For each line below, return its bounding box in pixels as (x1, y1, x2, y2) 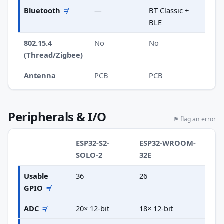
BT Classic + (149, 5, 189, 16)
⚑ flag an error (173, 115, 216, 124)
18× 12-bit (139, 203, 173, 213)
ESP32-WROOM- (139, 137, 196, 148)
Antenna (24, 70, 56, 81)
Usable (24, 170, 49, 181)
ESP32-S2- (76, 137, 110, 148)
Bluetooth (24, 5, 61, 16)
